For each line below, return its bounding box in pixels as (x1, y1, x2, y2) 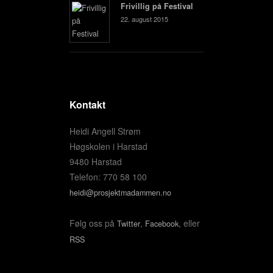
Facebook (145, 218, 179, 229)
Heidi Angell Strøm (69, 125, 141, 137)
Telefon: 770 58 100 (69, 171, 147, 183)
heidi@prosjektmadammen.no (69, 187, 171, 198)
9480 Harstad (69, 155, 122, 168)
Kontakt (69, 97, 105, 112)
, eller (179, 217, 200, 229)
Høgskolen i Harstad (69, 140, 147, 152)
